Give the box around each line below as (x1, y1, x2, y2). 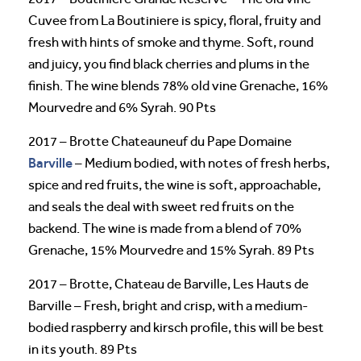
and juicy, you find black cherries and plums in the (28, 56, 309, 72)
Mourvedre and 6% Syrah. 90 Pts (28, 99, 216, 115)
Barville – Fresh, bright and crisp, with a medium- (28, 297, 308, 313)
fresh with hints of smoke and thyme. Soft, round (28, 34, 313, 50)
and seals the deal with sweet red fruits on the (28, 198, 294, 214)
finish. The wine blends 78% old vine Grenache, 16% (28, 77, 328, 93)
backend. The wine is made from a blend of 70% (28, 220, 301, 236)
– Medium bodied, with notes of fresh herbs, (73, 155, 330, 171)
